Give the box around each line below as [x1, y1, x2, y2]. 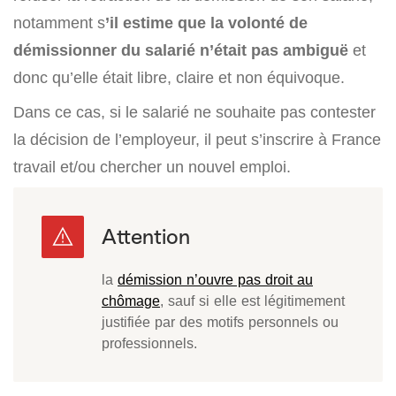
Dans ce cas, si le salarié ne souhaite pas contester [13, 103, 376, 122]
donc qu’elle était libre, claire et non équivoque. [13, 68, 345, 88]
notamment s [13, 13, 105, 33]
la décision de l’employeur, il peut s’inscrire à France [13, 130, 381, 149]
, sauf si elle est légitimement [160, 292, 345, 310]
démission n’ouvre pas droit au [118, 270, 313, 289]
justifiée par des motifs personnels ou [102, 313, 339, 331]
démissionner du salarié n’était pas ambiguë [13, 41, 348, 60]
